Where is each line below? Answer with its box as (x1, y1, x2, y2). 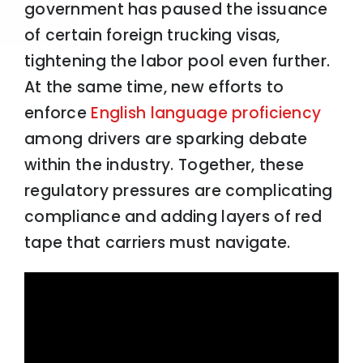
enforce (23, 102, 92, 125)
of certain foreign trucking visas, (23, 24, 280, 47)
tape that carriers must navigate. (23, 232, 291, 254)
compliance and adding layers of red (23, 206, 322, 228)
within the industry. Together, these (23, 154, 305, 177)
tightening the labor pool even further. (23, 50, 331, 73)
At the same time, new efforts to (23, 76, 284, 99)
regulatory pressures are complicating (23, 180, 333, 203)
